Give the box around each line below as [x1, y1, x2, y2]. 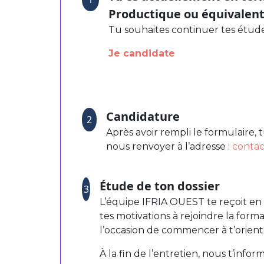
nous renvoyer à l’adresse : [106, 140, 233, 152]
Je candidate [108, 47, 176, 59]
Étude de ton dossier [100, 177, 220, 194]
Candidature [106, 108, 180, 124]
